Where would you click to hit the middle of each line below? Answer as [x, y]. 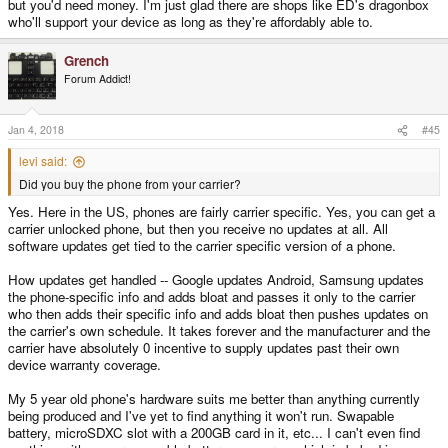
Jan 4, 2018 [36, 130]
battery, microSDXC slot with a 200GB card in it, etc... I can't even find [214, 433]
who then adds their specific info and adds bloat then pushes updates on [218, 314]
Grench [86, 60]
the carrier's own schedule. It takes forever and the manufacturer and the [219, 331]
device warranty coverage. [84, 365]
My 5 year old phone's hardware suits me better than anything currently [214, 399]
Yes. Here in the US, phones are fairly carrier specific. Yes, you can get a [221, 212]
